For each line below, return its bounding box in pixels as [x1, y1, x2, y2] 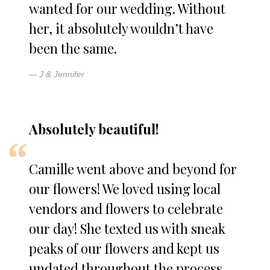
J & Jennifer [39, 69, 84, 80]
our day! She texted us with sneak [29, 219, 225, 238]
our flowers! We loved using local [29, 180, 221, 198]
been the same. [29, 39, 117, 58]
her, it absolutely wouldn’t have [29, 19, 213, 38]
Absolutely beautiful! [29, 120, 159, 139]
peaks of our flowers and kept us [29, 239, 219, 258]
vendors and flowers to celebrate [29, 199, 223, 218]
